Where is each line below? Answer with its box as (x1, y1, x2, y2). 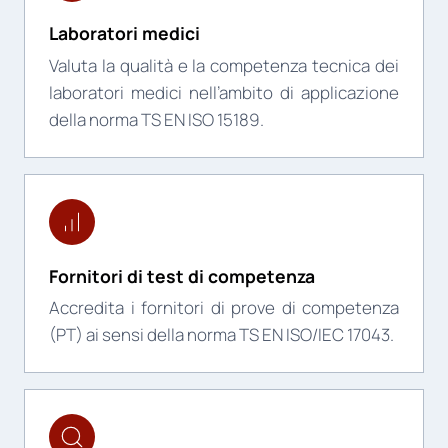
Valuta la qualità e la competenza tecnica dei (49, 53, 399, 77)
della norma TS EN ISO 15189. (49, 107, 264, 131)
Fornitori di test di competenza (49, 263, 315, 288)
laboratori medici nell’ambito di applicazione (49, 80, 399, 104)
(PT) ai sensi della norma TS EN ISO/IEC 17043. (49, 323, 394, 347)
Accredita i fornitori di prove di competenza (49, 296, 399, 320)
